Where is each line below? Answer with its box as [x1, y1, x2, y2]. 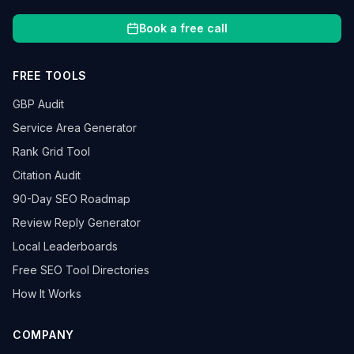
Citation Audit [13, 168, 81, 182]
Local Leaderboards [13, 239, 118, 253]
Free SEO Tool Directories [13, 263, 149, 277]
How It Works [13, 287, 81, 300]
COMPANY [13, 328, 74, 341]
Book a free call [139, 21, 228, 35]
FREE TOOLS [13, 69, 87, 82]
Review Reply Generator [13, 216, 141, 229]
